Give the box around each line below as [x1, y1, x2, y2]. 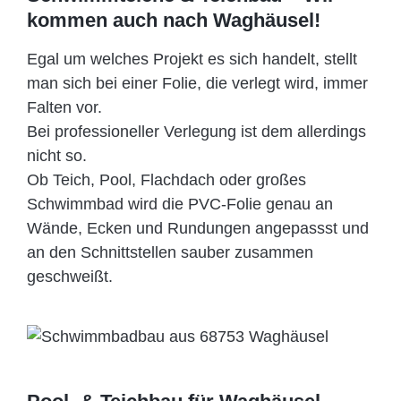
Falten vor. [27, 98, 102, 117]
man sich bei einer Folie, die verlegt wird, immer [27, 74, 368, 93]
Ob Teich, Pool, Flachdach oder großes [27, 171, 306, 190]
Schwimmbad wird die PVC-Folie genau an [27, 195, 333, 214]
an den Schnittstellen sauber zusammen [27, 243, 313, 262]
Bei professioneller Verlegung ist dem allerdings [27, 123, 366, 141]
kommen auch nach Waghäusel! [27, 9, 320, 32]
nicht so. [27, 147, 87, 166]
